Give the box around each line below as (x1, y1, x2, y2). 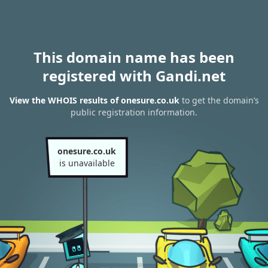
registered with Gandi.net (42, 66, 226, 86)
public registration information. (71, 106, 197, 118)
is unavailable (59, 157, 115, 169)
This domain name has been (33, 47, 234, 67)
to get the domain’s (179, 95, 259, 106)
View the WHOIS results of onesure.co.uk (9, 95, 179, 106)
